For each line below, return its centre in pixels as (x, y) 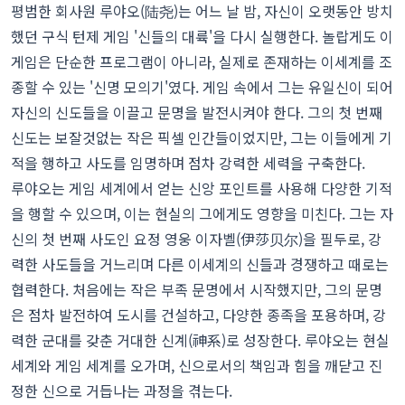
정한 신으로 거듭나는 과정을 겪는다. (122, 391)
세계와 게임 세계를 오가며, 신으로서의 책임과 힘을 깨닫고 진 (197, 366)
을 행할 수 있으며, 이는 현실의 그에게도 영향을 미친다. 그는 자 (202, 214)
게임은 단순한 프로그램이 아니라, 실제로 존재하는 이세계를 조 (202, 62)
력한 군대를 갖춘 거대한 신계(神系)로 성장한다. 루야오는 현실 (200, 340)
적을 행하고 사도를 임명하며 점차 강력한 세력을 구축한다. (188, 163)
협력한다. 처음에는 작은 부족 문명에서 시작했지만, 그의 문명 (197, 290)
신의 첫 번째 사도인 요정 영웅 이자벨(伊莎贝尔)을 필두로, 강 (196, 239)
